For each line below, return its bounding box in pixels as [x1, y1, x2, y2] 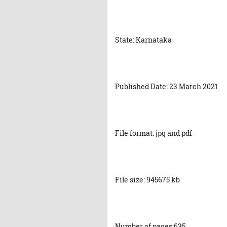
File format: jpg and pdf [115, 128, 192, 138]
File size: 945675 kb [115, 175, 180, 185]
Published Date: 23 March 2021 [115, 82, 218, 92]
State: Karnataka [115, 35, 172, 45]
